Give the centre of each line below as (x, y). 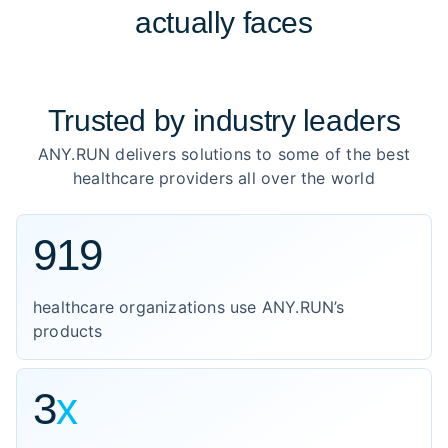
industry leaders (296, 120)
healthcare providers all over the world (224, 178)
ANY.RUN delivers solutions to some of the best (224, 154)
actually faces (224, 22)
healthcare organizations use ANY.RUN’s (189, 307)
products (68, 331)
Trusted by (120, 120)
